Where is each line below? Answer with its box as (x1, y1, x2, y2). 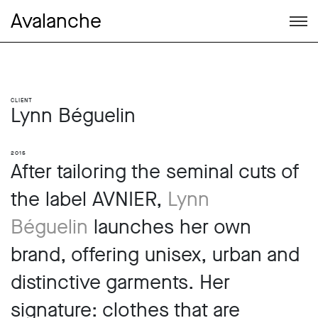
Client (11, 94, 33, 105)
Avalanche (11, 8, 102, 34)
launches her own (88, 214, 251, 240)
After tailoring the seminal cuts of (11, 158, 299, 185)
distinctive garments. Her (11, 269, 230, 295)
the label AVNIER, (11, 186, 168, 212)
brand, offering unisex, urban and (11, 241, 300, 268)
